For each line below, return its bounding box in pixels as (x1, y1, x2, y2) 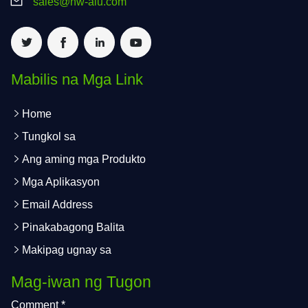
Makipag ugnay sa (22, 244, 111, 256)
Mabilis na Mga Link (11, 71, 143, 89)
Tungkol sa (22, 131, 76, 143)
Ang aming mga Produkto (22, 153, 146, 166)
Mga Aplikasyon (22, 176, 100, 188)
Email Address (22, 199, 93, 211)
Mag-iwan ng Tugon (11, 272, 151, 291)
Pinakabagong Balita (22, 221, 124, 234)
